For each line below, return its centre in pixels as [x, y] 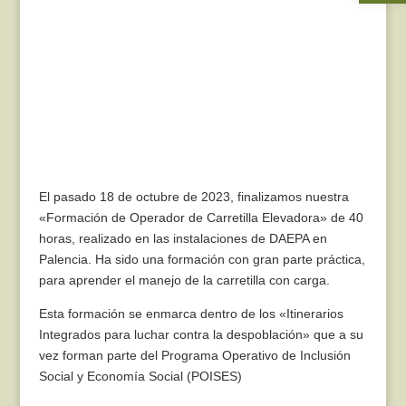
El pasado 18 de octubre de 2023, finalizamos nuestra [193, 196]
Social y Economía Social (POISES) [140, 376]
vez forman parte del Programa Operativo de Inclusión [194, 355]
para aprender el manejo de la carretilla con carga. [184, 280]
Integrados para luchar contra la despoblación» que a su [201, 334]
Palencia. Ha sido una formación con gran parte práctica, [202, 259]
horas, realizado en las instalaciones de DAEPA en [183, 238]
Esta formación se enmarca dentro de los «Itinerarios [191, 313]
